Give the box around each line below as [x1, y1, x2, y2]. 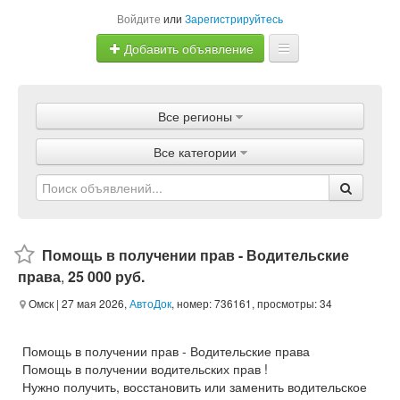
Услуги [180, 196, 220, 213]
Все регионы [157, 107, 232, 125]
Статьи [179, 231, 221, 249]
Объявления [162, 124, 237, 142]
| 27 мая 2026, [54, 296, 129, 311]
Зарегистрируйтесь [185, 11, 283, 26]
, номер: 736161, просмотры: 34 [171, 296, 332, 311]
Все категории [153, 143, 237, 161]
